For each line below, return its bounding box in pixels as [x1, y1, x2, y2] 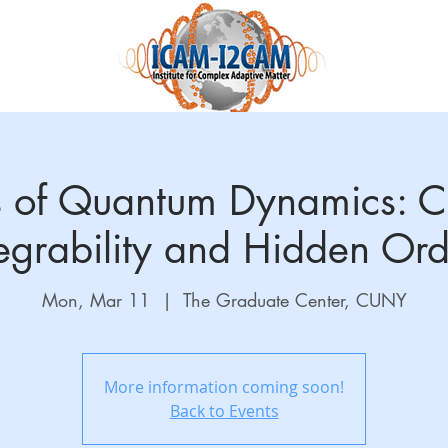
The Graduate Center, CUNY [182, 288, 407, 312]
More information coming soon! [104, 376, 344, 398]
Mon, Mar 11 [41, 288, 150, 312]
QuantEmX [363, 130, 437, 151]
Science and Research [20, 130, 171, 151]
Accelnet [282, 130, 342, 151]
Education [192, 130, 261, 151]
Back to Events [169, 400, 279, 422]
